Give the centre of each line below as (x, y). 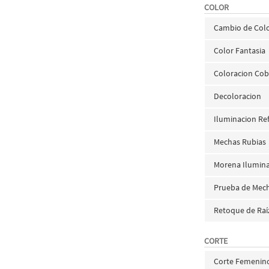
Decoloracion (238, 96)
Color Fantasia (240, 50)
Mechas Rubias (240, 142)
